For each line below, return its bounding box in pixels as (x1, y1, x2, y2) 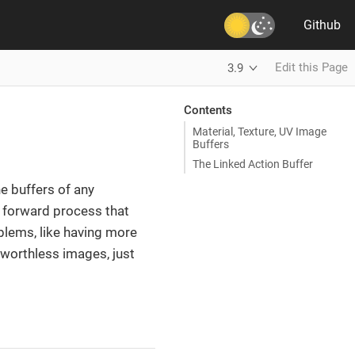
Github (303, 17, 341, 32)
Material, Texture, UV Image (193, 124, 326, 138)
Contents (183, 102, 232, 117)
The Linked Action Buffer (193, 157, 313, 170)
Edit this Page (275, 60, 348, 74)
